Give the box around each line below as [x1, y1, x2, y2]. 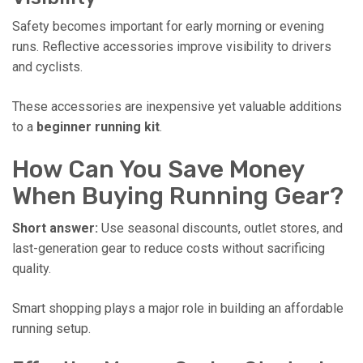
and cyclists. [12, 58, 83, 75]
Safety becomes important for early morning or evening [12, 18, 324, 34]
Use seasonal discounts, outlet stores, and [98, 220, 343, 236]
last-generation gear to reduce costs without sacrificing [12, 240, 325, 256]
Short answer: [12, 220, 98, 236]
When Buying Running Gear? [12, 181, 344, 211]
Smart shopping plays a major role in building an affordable [12, 300, 344, 316]
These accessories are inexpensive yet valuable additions [12, 98, 342, 114]
